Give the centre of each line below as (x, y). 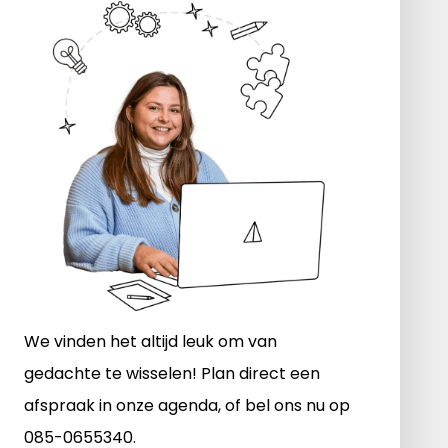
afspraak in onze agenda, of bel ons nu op (186, 405)
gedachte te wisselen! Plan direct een (171, 373)
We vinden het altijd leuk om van (150, 341)
